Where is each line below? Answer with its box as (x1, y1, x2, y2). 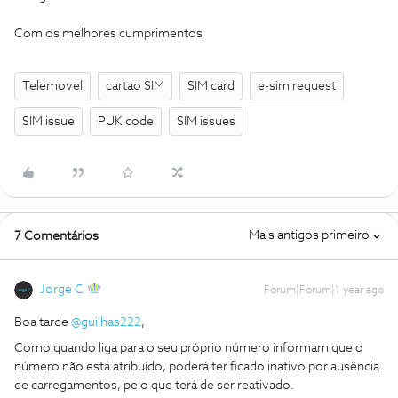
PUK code (98, 115, 154, 128)
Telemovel (22, 80, 83, 92)
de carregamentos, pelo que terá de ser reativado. (14, 379, 297, 392)
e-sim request (258, 80, 336, 92)
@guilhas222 (71, 316, 141, 329)
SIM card (187, 80, 235, 92)
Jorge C (40, 283, 84, 296)
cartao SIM (106, 80, 164, 92)
